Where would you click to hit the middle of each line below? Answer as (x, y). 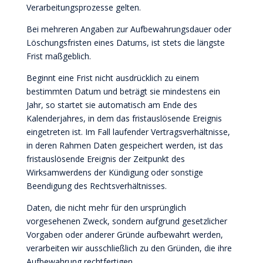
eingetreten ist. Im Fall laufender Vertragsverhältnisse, (128, 132)
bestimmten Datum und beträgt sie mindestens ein (123, 91)
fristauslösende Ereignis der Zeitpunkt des (105, 159)
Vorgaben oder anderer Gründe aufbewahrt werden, (124, 235)
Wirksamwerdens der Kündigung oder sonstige (114, 172)
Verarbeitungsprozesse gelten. (83, 7)
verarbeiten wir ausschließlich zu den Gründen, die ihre (129, 248)
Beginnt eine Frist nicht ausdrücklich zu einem (112, 78)
